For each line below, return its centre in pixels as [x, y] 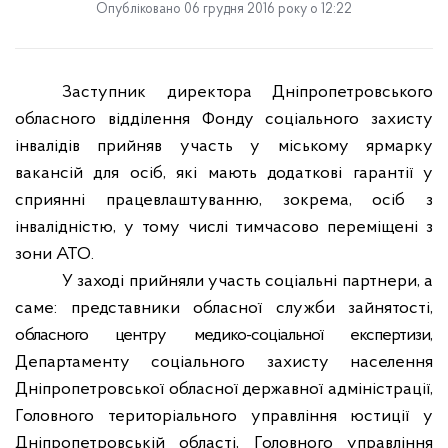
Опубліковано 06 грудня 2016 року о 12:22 [224, 9]
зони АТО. [54, 254]
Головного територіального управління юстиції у [224, 416]
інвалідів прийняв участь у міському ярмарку [224, 146]
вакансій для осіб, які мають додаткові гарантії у [224, 173]
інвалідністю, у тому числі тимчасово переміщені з [224, 227]
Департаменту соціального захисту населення [224, 362]
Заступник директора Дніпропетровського [247, 92]
